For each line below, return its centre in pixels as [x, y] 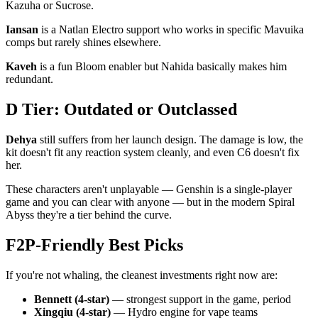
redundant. [29, 79]
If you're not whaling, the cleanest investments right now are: [142, 275]
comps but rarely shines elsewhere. [83, 43]
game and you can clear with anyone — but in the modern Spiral [150, 202]
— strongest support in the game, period [200, 299]
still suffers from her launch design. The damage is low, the [170, 139]
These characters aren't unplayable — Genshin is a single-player [149, 189]
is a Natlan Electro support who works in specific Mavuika [171, 30]
